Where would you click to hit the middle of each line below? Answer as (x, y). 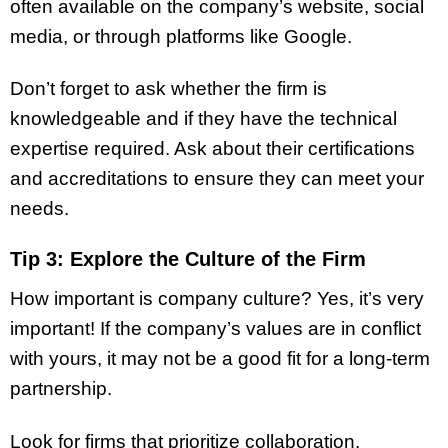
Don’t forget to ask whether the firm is (168, 89)
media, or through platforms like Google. (181, 36)
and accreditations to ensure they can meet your (217, 179)
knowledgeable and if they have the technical (203, 119)
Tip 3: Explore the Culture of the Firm (188, 259)
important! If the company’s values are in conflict (215, 329)
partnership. (61, 389)
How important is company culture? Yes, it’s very (217, 299)
